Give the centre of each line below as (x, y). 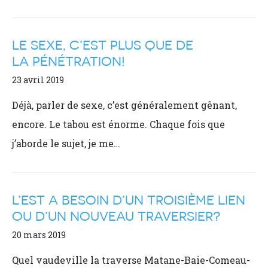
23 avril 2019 (38, 80)
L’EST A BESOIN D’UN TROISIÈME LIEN (129, 200)
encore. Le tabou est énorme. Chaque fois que (118, 124)
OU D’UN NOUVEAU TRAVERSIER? (116, 216)
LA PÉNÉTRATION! (68, 61)
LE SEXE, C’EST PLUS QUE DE (103, 45)
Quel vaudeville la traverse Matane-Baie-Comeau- (131, 260)
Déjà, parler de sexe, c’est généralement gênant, (124, 105)
